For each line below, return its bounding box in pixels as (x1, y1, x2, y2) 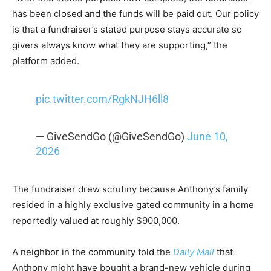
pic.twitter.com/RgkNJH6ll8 (35, 93, 169, 106)
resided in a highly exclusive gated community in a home (12, 199, 254, 211)
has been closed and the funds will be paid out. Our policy (12, 8, 259, 20)
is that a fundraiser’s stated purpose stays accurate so (12, 24, 242, 36)
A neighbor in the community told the (12, 246, 173, 258)
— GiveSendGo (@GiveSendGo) (35, 130, 187, 143)
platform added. (12, 55, 79, 67)
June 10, (186, 130, 228, 143)
